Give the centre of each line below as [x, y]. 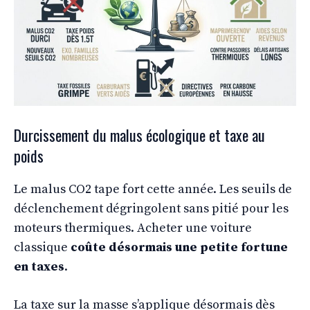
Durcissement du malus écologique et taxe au [139, 135]
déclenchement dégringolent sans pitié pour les [151, 208]
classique [42, 247]
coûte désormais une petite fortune [179, 247]
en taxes [39, 266]
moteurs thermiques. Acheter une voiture [133, 228]
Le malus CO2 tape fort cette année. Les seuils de [153, 189]
